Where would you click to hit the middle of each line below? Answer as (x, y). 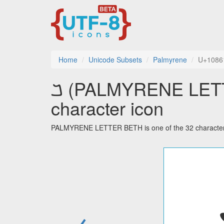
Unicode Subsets (115, 60)
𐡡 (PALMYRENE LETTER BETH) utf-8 (57, 88)
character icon (107, 108)
